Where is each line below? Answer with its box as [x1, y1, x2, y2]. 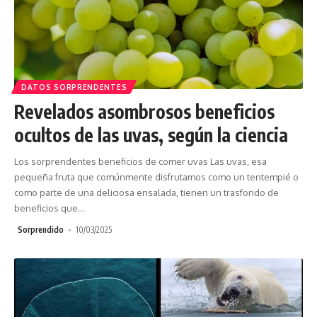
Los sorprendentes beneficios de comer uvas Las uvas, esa [14, 156, 267, 168]
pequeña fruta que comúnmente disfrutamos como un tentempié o [14, 171, 299, 183]
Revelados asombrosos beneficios [14, 100, 275, 124]
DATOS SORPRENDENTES [21, 83, 127, 92]
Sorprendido [18, 224, 64, 236]
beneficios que [14, 202, 78, 214]
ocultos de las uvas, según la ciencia [14, 123, 288, 147]
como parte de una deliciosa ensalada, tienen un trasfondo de [14, 187, 279, 199]
